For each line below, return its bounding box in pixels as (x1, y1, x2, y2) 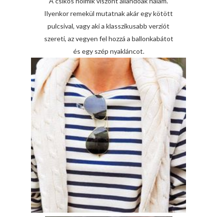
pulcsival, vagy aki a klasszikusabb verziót (47, 22, 170, 31)
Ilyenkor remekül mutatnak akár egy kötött (44, 9, 173, 18)
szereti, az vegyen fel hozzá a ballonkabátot (44, 34, 173, 43)
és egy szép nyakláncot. (73, 47, 144, 56)
